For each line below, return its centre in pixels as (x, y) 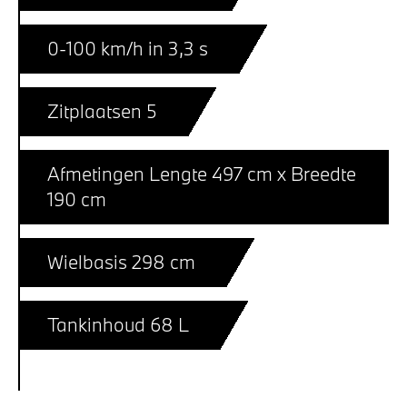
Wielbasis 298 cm (121, 261)
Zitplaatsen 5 (102, 110)
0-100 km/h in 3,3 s (128, 48)
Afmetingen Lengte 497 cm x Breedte (202, 173)
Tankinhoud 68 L (118, 324)
